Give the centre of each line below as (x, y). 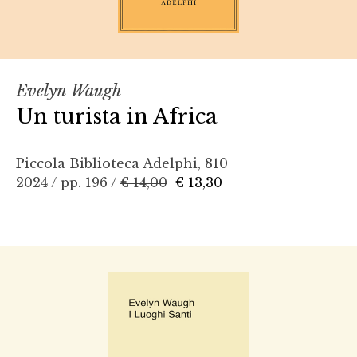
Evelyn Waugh (69, 90)
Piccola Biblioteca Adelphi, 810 (122, 163)
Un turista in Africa (117, 116)
